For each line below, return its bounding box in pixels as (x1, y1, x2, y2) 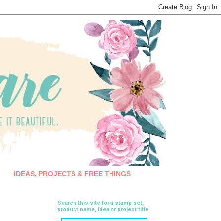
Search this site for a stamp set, (57, 199, 144, 206)
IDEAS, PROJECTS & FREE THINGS (13, 170, 131, 178)
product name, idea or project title (57, 206, 148, 213)
